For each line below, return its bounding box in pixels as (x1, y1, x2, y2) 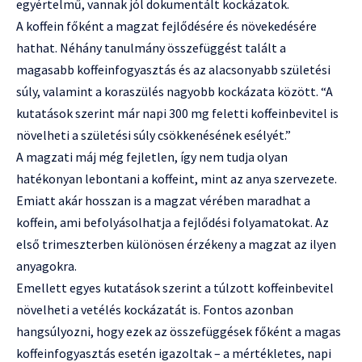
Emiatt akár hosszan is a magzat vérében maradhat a (16, 192, 310, 209)
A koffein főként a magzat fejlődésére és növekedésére (16, 18, 317, 35)
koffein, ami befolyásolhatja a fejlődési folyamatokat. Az (16, 214, 329, 231)
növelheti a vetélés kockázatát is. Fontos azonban (16, 301, 293, 318)
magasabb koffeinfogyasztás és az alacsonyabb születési (16, 61, 330, 78)
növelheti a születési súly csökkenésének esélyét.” (16, 127, 291, 144)
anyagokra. (16, 258, 77, 275)
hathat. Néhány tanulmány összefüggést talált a (16, 40, 286, 57)
